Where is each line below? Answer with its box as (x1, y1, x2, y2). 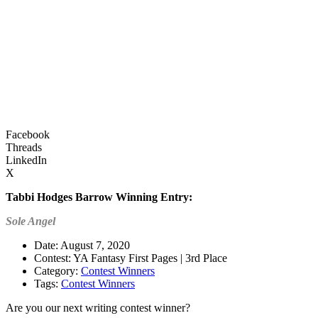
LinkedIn (6, 153, 47, 166)
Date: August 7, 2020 (34, 238, 130, 251)
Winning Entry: (116, 190, 192, 203)
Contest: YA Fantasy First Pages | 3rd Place (34, 251, 227, 264)
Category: (34, 264, 81, 277)
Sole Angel (6, 214, 55, 227)
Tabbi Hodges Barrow (6, 190, 116, 203)
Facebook (6, 128, 50, 141)
